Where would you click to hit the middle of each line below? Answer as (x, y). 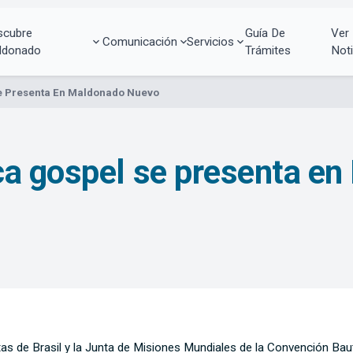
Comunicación (139, 41)
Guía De (265, 33)
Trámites (268, 50)
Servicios (211, 41)
